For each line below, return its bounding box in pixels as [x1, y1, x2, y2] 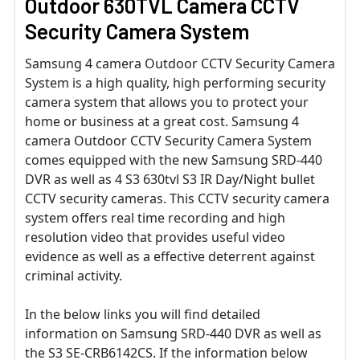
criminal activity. [25, 266, 122, 284]
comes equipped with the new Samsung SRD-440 [25, 150, 322, 169]
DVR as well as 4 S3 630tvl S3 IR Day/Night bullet [25, 170, 315, 188]
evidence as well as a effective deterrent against [25, 247, 315, 265]
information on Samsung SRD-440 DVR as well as [25, 324, 321, 342]
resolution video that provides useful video [25, 227, 285, 246]
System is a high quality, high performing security [25, 73, 325, 92]
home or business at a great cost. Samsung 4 [25, 112, 299, 130]
